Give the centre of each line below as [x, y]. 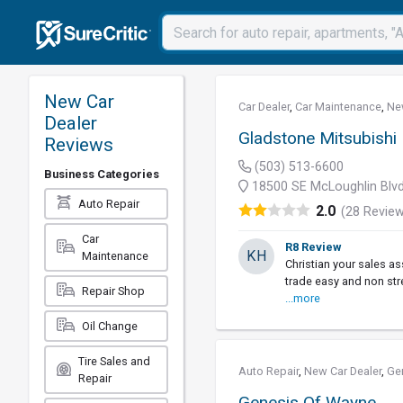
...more [303, 298]
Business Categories [102, 174]
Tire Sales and [114, 361]
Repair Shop [113, 291]
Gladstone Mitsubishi [318, 138]
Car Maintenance [339, 107]
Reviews [79, 145]
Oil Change [110, 326]
